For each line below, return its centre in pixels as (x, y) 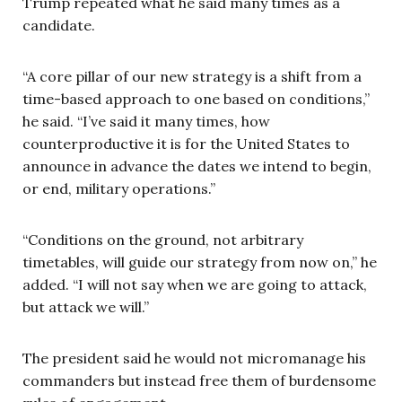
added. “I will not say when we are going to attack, (195, 284)
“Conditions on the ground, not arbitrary (163, 240)
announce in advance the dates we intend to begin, (197, 166)
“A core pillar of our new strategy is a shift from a (192, 76)
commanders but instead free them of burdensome (199, 380)
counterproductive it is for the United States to (186, 144)
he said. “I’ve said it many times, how (146, 121)
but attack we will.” (86, 307)
